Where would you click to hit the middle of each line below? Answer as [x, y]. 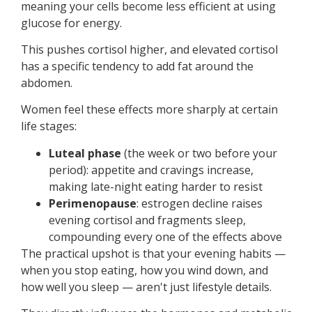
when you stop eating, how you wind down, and [145, 270]
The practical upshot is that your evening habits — [153, 253]
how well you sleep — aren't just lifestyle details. [146, 287]
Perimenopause [93, 203]
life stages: [49, 126]
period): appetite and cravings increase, [151, 170]
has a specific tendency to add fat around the [137, 66]
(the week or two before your [199, 153]
